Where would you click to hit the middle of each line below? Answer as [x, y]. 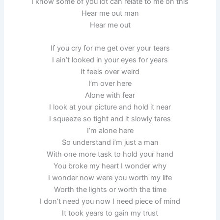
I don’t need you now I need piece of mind [110, 202]
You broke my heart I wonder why [110, 166]
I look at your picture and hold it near [110, 107]
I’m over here [110, 84]
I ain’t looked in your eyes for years [110, 60]
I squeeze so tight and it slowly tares [110, 119]
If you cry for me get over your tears [110, 48]
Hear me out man [110, 13]
